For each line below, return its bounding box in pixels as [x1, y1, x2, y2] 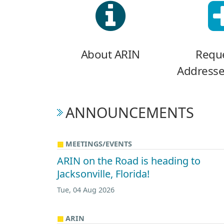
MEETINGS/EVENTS [65, 138, 132, 148]
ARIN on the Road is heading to [57, 153, 200, 167]
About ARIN [80, 46, 140, 62]
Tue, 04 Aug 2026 [57, 184, 114, 194]
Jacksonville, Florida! [57, 166, 149, 180]
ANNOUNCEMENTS [65, 102, 194, 122]
